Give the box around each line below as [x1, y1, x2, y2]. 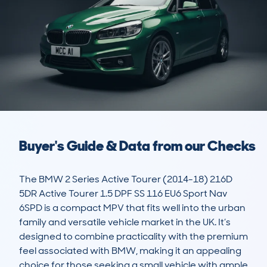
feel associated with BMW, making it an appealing [19, 244, 241, 257]
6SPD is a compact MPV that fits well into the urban [19, 201, 246, 215]
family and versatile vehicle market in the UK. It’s [19, 216, 231, 229]
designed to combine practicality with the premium [19, 230, 248, 243]
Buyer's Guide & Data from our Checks [19, 136, 256, 156]
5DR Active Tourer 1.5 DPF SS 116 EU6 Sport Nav [19, 187, 227, 200]
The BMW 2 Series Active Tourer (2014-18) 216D [19, 173, 232, 186]
